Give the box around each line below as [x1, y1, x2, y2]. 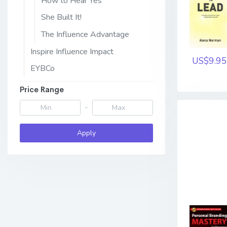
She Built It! [41, 12, 82, 23]
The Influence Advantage [41, 28, 129, 40]
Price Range [20, 84, 64, 94]
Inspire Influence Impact [30, 46, 113, 57]
